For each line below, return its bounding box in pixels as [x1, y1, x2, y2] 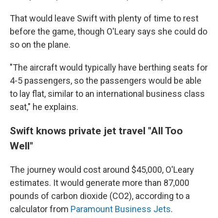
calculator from [10, 204, 71, 214]
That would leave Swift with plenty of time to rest [10, 13, 199, 23]
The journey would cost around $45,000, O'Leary [10, 164, 194, 175]
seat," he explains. [10, 102, 78, 112]
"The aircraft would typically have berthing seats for [10, 62, 208, 73]
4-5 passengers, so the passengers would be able [10, 75, 201, 86]
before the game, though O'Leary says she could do [10, 26, 207, 36]
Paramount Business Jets [71, 204, 171, 214]
